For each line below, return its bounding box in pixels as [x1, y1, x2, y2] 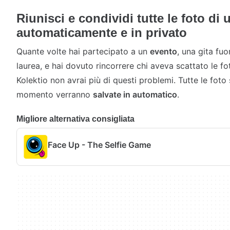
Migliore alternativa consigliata [16, 114, 135, 123]
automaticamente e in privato [16, 26, 187, 40]
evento [150, 46, 177, 56]
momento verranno [16, 89, 93, 100]
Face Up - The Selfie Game [48, 139, 151, 150]
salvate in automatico [93, 89, 177, 100]
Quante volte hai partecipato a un [16, 46, 150, 56]
